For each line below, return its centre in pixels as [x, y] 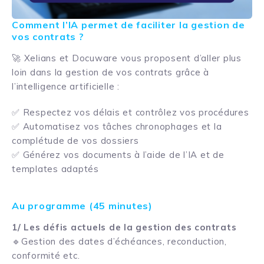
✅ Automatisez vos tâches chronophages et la [117, 127]
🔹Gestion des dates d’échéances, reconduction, [119, 242]
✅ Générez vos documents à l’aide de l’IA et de [118, 155]
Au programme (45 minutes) [82, 206]
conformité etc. [46, 256]
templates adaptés [55, 169]
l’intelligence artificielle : [66, 87]
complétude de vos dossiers [75, 141]
